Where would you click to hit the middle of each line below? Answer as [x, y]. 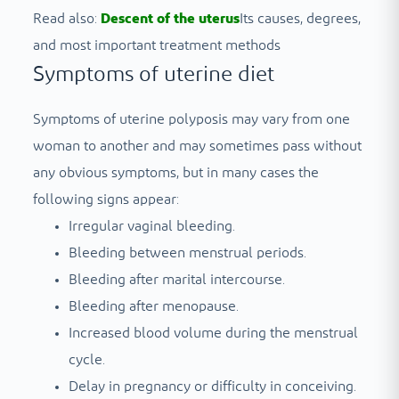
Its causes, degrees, [300, 18]
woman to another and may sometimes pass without [197, 147]
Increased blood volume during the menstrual [213, 334]
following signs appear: [106, 200]
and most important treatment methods [156, 45]
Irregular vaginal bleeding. [151, 227]
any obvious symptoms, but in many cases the [175, 173]
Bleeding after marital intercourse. [176, 280]
